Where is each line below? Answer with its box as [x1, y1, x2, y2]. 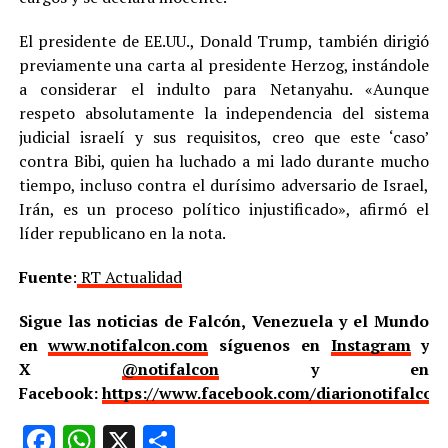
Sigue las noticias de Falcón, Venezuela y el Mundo [18, 310, 430, 333]
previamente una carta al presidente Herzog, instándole [18, 54, 430, 77]
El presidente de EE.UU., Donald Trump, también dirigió [18, 30, 430, 53]
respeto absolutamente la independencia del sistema [18, 102, 430, 125]
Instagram [330, 334, 411, 357]
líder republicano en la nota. [18, 222, 226, 245]
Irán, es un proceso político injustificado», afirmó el [18, 198, 430, 221]
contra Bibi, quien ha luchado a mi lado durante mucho [18, 150, 430, 173]
